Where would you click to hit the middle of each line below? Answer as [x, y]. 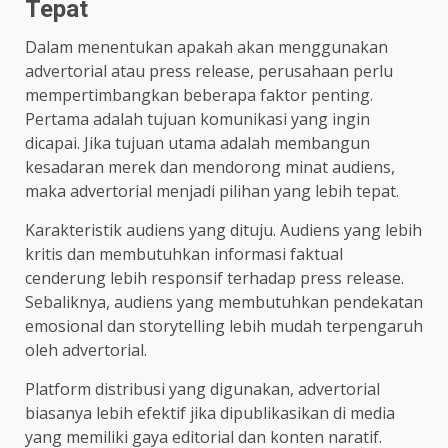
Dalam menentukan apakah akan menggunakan [206, 46]
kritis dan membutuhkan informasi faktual [184, 253]
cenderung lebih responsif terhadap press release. [214, 277]
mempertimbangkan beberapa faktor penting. [199, 94]
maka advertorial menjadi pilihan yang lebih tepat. [212, 190]
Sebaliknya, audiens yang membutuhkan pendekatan [224, 301]
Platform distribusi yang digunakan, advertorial [202, 388]
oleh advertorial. [86, 349]
